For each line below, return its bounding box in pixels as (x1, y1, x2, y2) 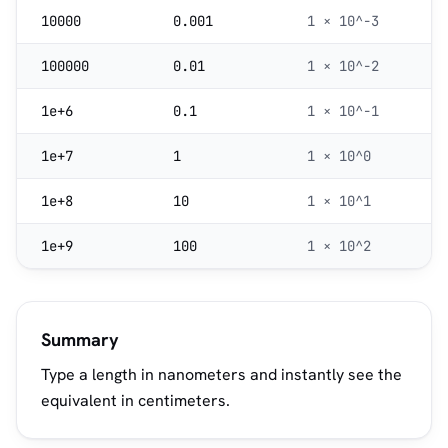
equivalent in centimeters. (41, 390, 230, 411)
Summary (41, 328, 119, 351)
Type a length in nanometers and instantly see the (41, 364, 402, 385)
